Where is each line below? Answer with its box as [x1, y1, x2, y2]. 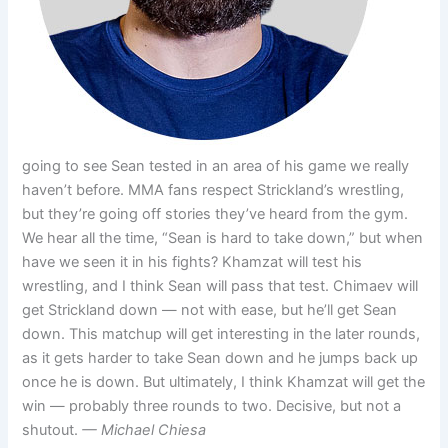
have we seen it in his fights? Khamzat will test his [22, 252, 363, 271]
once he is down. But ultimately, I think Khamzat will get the [22, 372, 426, 391]
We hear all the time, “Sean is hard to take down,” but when [22, 228, 424, 247]
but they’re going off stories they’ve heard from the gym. [22, 204, 409, 223]
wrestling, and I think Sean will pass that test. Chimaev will [22, 276, 419, 295]
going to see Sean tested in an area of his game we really [22, 156, 410, 175]
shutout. [22, 420, 83, 439]
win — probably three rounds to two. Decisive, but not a [22, 396, 402, 415]
